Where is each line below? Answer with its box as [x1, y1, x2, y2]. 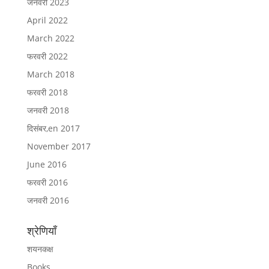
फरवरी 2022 [26, 50, 68, 62]
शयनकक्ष [26, 243, 53, 255]
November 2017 [26, 140, 91, 152]
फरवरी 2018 [26, 86, 68, 98]
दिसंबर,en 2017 [26, 122, 80, 134]
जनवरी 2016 [26, 194, 69, 206]
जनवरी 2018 [26, 104, 69, 116]
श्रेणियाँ [26, 223, 56, 238]
